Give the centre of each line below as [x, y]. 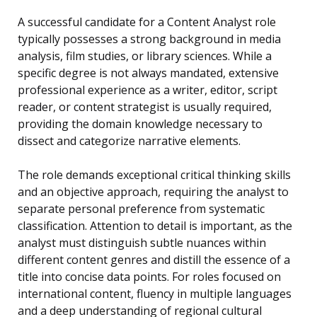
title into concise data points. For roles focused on [149, 277]
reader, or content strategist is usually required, [145, 107]
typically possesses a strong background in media [149, 39]
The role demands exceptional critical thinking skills [154, 175]
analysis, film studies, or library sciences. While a [145, 56]
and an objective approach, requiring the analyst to [153, 192]
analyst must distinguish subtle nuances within [142, 243]
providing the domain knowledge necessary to [140, 124]
